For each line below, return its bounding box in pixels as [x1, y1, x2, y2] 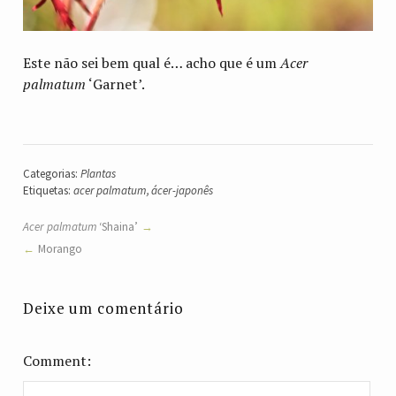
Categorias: [23, 165, 80, 181]
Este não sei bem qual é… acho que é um [23, 52, 281, 72]
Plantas [80, 165, 116, 181]
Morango [38, 240, 83, 256]
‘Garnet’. [86, 73, 146, 94]
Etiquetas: [23, 182, 73, 198]
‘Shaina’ [96, 219, 139, 235]
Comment [23, 350, 88, 370]
